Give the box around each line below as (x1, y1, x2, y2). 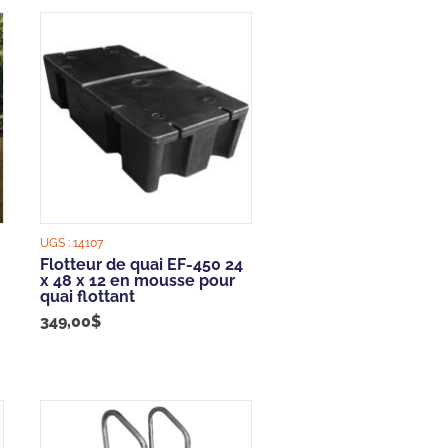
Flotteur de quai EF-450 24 (40, 254, 244, 274)
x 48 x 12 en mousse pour (40, 270, 236, 290)
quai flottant (40, 286, 136, 306)
